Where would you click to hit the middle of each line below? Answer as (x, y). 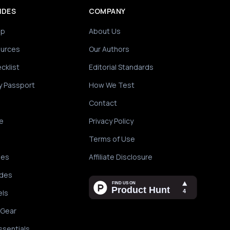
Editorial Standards (121, 67)
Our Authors (109, 49)
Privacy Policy (111, 121)
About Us (104, 31)
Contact (103, 103)
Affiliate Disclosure (120, 157)
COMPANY (107, 11)
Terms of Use (112, 139)
